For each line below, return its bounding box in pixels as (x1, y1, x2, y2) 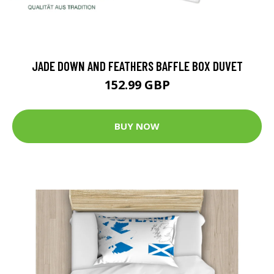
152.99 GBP (104, 76, 170, 93)
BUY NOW (114, 120, 160, 133)
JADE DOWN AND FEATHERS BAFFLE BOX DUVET (31, 57, 243, 73)
